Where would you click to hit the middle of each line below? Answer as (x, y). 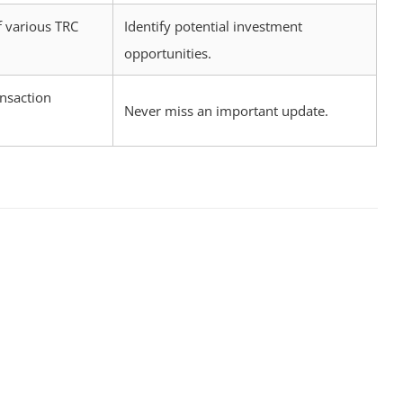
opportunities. (168, 54)
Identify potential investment (213, 27)
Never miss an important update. (226, 111)
